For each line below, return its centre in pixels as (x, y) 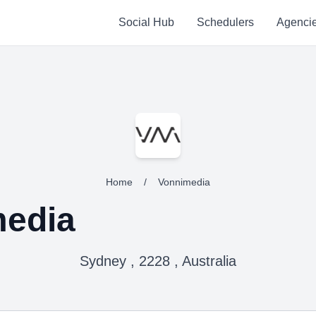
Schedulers (225, 22)
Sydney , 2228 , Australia (158, 261)
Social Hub (146, 22)
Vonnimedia (184, 182)
